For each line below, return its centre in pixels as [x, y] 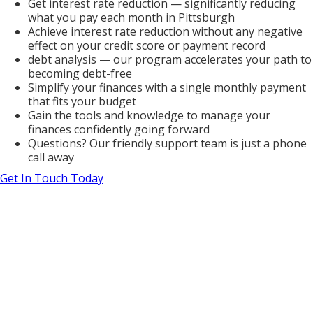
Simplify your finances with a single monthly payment [167, 88]
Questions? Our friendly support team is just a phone [167, 144]
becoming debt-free [80, 74]
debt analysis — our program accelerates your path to [170, 60]
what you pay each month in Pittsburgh [131, 18]
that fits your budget [82, 102]
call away [51, 158]
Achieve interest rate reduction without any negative [165, 32]
